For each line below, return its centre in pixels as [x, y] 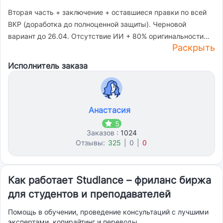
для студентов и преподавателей [89, 194]
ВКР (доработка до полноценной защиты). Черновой [97, 24]
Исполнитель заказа [48, 66]
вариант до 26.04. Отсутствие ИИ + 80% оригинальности [106, 36]
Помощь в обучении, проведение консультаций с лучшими [108, 212]
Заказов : [103, 133]
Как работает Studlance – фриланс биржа [110, 180]
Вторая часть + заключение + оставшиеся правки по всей [107, 12]
